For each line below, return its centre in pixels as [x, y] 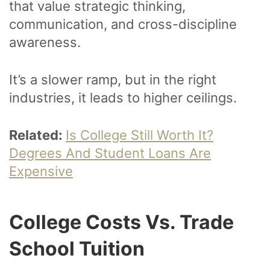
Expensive [41, 171]
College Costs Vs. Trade [121, 222]
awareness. [47, 42]
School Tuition [79, 249]
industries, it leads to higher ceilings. [123, 98]
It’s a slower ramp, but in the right [113, 80]
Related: [37, 135]
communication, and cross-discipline [123, 24]
